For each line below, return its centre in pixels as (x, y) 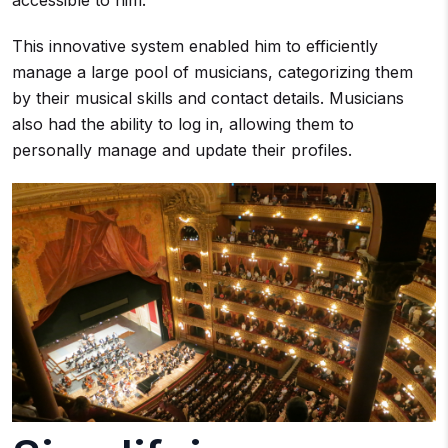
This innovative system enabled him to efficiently (195, 46)
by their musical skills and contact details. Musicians (208, 98)
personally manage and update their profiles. (182, 150)
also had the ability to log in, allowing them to (183, 124)
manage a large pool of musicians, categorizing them (212, 72)
